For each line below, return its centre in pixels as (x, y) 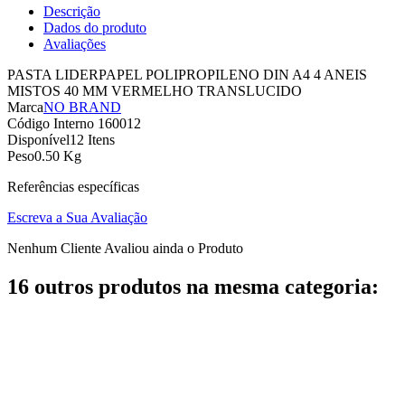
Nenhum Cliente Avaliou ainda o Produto (125, 249)
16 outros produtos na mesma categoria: (193, 287)
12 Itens (92, 140)
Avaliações (75, 44)
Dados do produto (95, 28)
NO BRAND (82, 108)
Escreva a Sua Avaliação (77, 218)
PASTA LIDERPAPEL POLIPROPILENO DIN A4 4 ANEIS (187, 75)
